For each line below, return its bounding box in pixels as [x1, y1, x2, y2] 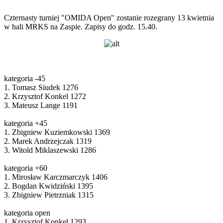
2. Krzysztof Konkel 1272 [4, 92, 86, 101]
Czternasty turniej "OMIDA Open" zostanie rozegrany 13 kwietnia [4, 13, 214, 22]
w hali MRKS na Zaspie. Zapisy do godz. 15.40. [4, 22, 157, 31]
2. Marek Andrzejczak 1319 [4, 136, 92, 145]
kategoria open [4, 208, 50, 217]
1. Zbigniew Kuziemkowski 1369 [4, 127, 110, 136]
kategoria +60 [4, 163, 47, 172]
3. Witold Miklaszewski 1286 [4, 145, 96, 154]
